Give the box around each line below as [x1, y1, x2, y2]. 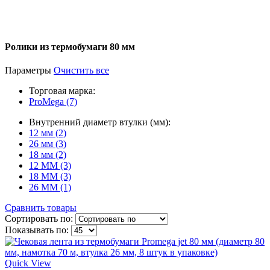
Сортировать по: [5, 213, 73, 224]
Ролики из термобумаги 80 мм [5, 41, 135, 52]
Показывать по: [5, 224, 69, 235]
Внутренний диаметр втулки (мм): [29, 116, 171, 127]
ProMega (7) [29, 96, 77, 107]
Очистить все [54, 64, 109, 75]
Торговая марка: [29, 85, 95, 96]
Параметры [5, 64, 51, 75]
